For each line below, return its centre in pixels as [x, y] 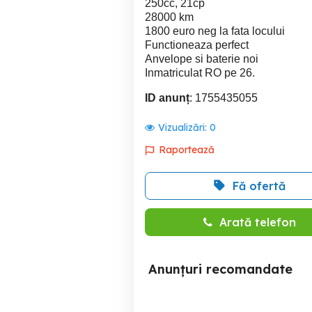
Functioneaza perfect [197, 45]
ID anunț [167, 98]
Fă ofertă [259, 186]
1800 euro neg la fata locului [215, 31]
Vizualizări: [184, 127]
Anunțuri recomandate [220, 269]
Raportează [187, 150]
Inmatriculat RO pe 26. [200, 73]
